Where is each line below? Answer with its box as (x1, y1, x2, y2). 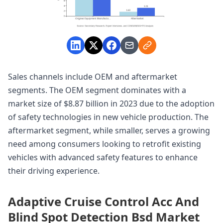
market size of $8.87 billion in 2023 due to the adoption (8, 98, 215, 109)
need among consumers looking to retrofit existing (8, 138, 201, 149)
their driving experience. (8, 165, 100, 176)
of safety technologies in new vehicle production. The (8, 111, 209, 122)
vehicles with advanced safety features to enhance (8, 151, 198, 163)
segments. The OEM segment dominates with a (8, 84, 186, 96)
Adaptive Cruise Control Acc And (8, 193, 199, 210)
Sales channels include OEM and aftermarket (8, 71, 177, 82)
